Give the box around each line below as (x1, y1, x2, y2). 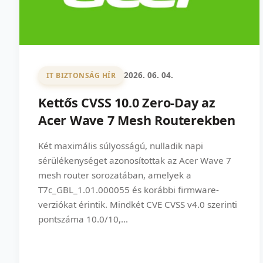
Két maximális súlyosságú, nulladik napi (38, 139, 203, 151)
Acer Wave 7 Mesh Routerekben (38, 111, 235, 129)
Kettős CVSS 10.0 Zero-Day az (38, 93, 215, 111)
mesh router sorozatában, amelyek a (38, 168, 191, 181)
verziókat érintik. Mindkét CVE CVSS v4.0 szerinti (38, 198, 237, 210)
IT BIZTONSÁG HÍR (46, 70, 116, 80)
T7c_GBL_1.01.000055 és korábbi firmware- (38, 183, 219, 195)
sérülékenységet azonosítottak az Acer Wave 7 (38, 154, 231, 166)
